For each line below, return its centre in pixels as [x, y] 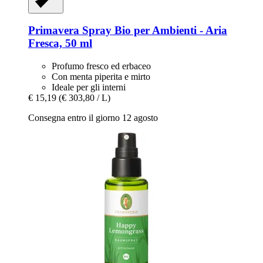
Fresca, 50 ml [60, 43]
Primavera [54, 31]
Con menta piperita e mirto [101, 76]
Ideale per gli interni [89, 87]
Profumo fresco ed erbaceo [101, 66]
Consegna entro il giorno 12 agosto [93, 117]
